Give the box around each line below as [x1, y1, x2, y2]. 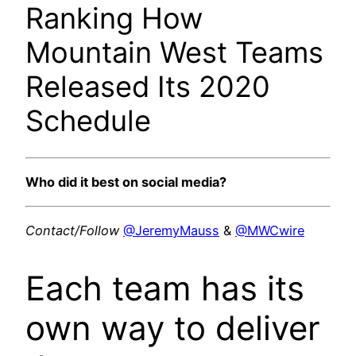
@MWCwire [235, 222, 304, 238]
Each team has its [25, 267, 304, 308]
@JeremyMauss [123, 222, 219, 238]
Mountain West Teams [25, 34, 323, 70]
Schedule [25, 103, 151, 138]
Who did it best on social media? [25, 174, 226, 191]
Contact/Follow [25, 222, 119, 238]
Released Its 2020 [25, 68, 270, 104]
